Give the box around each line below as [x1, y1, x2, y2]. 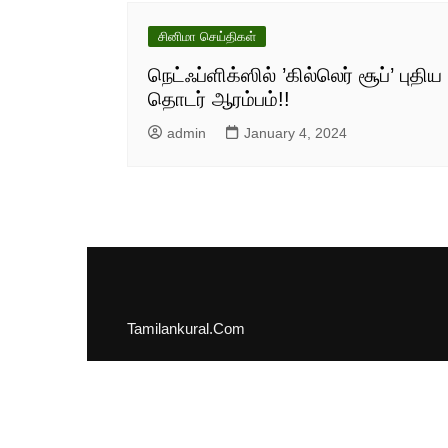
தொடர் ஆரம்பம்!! [148, 88, 290, 110]
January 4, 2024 [244, 125, 347, 141]
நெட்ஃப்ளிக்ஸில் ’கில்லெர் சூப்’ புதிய [148, 64, 442, 86]
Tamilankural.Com [127, 320, 245, 337]
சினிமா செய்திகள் [158, 29, 256, 44]
